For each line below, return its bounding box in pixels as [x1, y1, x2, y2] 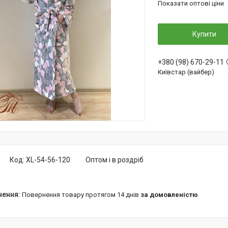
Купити [192, 30, 216, 38]
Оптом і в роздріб [85, 156, 144, 164]
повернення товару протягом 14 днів [26, 191, 140, 198]
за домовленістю [140, 191, 198, 198]
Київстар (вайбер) [158, 68, 214, 76]
